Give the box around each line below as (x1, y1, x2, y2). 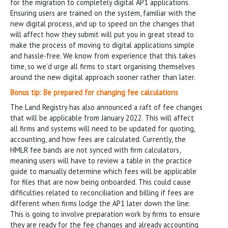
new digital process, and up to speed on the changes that (10, 18, 195, 28)
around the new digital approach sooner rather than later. (10, 72, 195, 82)
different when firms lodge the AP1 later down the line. (10, 198, 190, 208)
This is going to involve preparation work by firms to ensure (10, 209, 200, 219)
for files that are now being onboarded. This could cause (10, 177, 191, 187)
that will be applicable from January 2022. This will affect (10, 112, 194, 123)
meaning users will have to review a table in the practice (10, 155, 192, 165)
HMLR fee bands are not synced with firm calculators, (10, 145, 180, 155)
